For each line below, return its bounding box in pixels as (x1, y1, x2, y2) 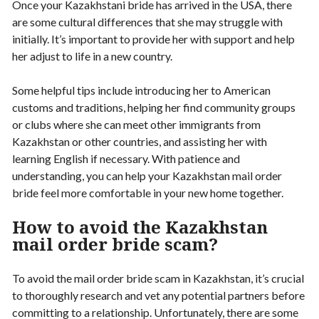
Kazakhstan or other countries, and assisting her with (12, 135, 267, 149)
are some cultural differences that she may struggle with (12, 15, 283, 29)
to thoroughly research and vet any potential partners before (12, 288, 305, 303)
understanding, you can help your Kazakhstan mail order (12, 169, 282, 183)
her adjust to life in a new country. (12, 49, 172, 63)
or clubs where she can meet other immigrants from (12, 117, 261, 132)
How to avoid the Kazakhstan (12, 215, 268, 239)
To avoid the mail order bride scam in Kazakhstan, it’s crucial (12, 271, 304, 286)
